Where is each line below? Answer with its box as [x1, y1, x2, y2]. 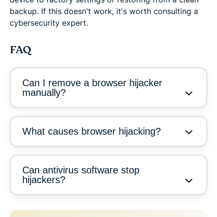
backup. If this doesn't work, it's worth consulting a [10, 6, 198, 16]
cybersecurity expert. [10, 18, 88, 28]
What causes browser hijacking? [22, 126, 161, 137]
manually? [22, 87, 66, 98]
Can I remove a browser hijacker [22, 77, 162, 89]
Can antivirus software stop [22, 165, 139, 176]
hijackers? [22, 174, 65, 186]
